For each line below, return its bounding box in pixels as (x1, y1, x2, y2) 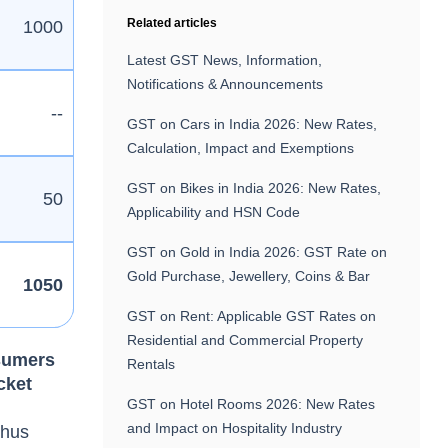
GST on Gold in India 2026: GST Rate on (127, 244, 388, 260)
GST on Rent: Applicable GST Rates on (127, 308, 377, 324)
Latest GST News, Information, (127, 52, 323, 68)
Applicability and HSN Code (127, 204, 301, 220)
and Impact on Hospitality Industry (127, 420, 343, 436)
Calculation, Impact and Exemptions (127, 140, 355, 156)
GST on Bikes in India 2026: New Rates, (127, 180, 382, 196)
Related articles (127, 16, 218, 30)
